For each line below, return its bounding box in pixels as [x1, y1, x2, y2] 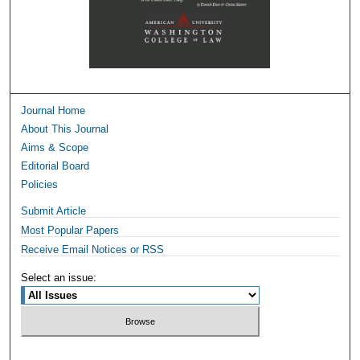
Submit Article [21, 204, 87, 217]
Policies [21, 178, 59, 190]
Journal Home [21, 104, 86, 117]
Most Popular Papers [21, 223, 120, 236]
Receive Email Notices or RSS [21, 243, 165, 256]
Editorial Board [21, 159, 90, 172]
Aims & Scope [21, 141, 89, 153]
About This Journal [21, 122, 109, 135]
